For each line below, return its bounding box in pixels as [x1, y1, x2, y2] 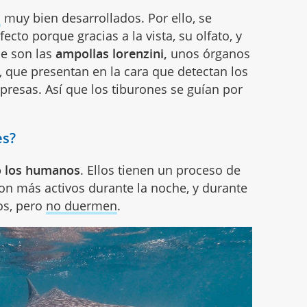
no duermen [46, 197, 118, 214]
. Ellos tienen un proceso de [80, 162, 241, 179]
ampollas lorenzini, [56, 45, 168, 62]
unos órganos [167, 45, 251, 62]
